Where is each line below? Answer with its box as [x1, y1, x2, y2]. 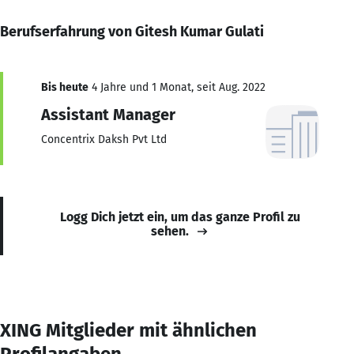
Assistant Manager [41, 104, 175, 124]
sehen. [151, 223, 189, 239]
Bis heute [41, 80, 88, 94]
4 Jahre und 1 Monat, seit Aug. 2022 [88, 80, 265, 94]
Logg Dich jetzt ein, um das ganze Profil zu [60, 209, 300, 224]
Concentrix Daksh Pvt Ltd [41, 132, 167, 146]
